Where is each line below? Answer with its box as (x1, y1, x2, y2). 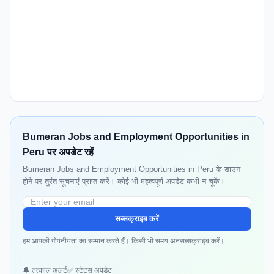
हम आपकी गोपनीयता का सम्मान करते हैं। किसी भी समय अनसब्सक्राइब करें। (23, 237, 224, 246)
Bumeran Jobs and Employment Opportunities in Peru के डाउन (23, 165, 240, 174)
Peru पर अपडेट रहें (23, 147, 94, 158)
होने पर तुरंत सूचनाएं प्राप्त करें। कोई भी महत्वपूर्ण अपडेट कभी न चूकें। (23, 177, 225, 187)
